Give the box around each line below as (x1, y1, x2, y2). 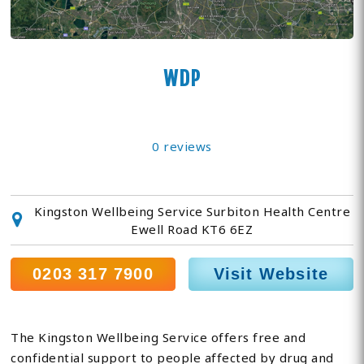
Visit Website (213, 265, 329, 284)
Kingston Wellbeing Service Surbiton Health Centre (33, 203, 351, 220)
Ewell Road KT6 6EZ (131, 221, 253, 238)
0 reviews (152, 138, 212, 155)
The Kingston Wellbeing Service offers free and (11, 329, 306, 346)
